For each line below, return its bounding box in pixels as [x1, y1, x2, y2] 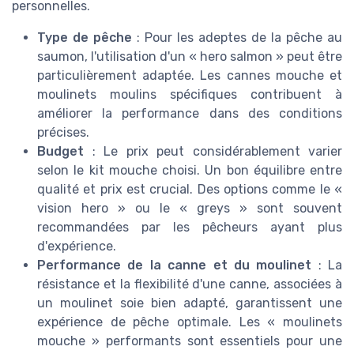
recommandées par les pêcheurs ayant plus [37, 219, 342, 235]
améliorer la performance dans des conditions [37, 105, 342, 121]
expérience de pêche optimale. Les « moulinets [37, 314, 342, 330]
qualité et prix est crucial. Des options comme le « [37, 181, 342, 197]
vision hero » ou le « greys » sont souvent [37, 200, 342, 216]
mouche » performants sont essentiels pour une [37, 333, 342, 348]
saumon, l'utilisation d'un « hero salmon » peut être [37, 48, 342, 64]
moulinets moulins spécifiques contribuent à [37, 86, 342, 102]
